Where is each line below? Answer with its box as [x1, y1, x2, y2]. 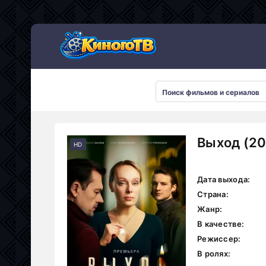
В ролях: [197, 249, 231, 258]
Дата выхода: [197, 175, 251, 184]
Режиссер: [197, 234, 241, 243]
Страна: [197, 189, 229, 199]
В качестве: [197, 219, 245, 229]
